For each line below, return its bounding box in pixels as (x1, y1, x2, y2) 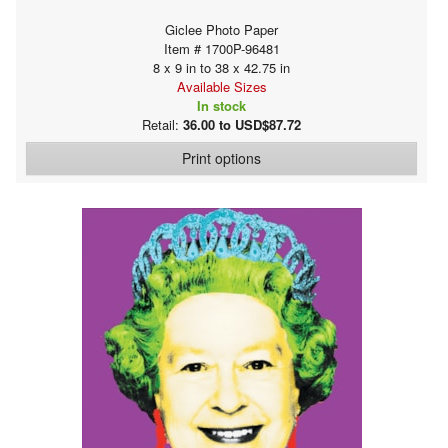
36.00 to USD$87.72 (183, 114, 301, 134)
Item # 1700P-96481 (163, 38, 280, 58)
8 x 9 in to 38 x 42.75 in (153, 57, 290, 77)
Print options (182, 147, 261, 168)
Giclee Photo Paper (165, 19, 278, 39)
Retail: (142, 114, 183, 134)
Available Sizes (176, 76, 267, 96)
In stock (197, 95, 246, 115)
